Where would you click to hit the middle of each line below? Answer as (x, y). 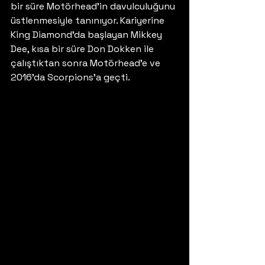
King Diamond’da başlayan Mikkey (88, 35)
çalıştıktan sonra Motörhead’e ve (87, 63)
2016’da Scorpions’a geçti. (72, 77)
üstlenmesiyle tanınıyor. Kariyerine (89, 20)
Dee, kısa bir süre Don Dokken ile (83, 49)
